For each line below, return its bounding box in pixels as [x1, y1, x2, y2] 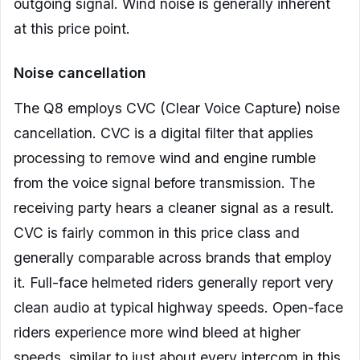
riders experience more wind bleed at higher [14, 324, 301, 342]
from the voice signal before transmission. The [14, 174, 315, 192]
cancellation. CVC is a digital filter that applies [14, 125, 313, 142]
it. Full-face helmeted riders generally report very [14, 274, 333, 292]
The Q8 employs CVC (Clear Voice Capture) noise [14, 100, 340, 117]
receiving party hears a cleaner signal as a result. [14, 199, 334, 217]
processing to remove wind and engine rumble [14, 149, 316, 167]
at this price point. [14, 20, 130, 38]
